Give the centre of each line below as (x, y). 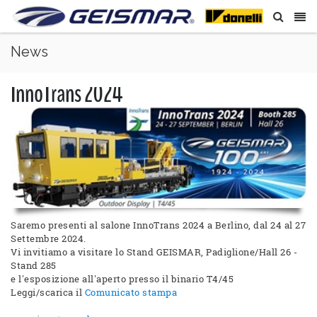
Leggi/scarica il (48, 293)
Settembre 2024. (48, 239)
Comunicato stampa (131, 293)
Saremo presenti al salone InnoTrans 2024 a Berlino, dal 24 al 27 (158, 225)
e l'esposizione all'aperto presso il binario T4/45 (122, 279)
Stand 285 (34, 266)
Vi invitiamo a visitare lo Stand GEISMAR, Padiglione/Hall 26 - (154, 252)
